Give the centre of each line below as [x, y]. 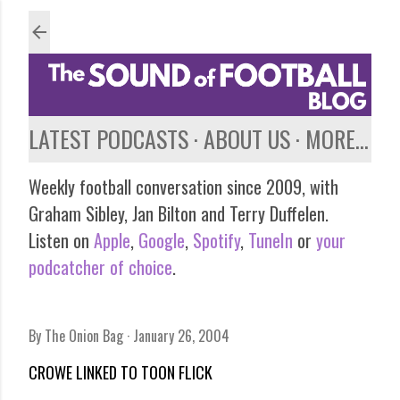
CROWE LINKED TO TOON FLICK [121, 372]
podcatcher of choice [100, 267]
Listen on [61, 240]
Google [159, 240]
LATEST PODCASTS [108, 138]
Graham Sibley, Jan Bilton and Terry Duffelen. [179, 213]
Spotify [217, 240]
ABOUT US [247, 138]
